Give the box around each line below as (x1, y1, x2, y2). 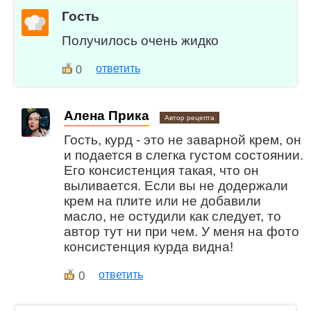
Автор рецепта (165, 113, 215, 121)
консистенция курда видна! (64, 239, 234, 254)
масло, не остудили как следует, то (64, 208, 282, 224)
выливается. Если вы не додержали (64, 178, 289, 193)
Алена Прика (64, 108, 150, 123)
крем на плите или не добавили (64, 193, 262, 208)
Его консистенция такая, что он (64, 162, 260, 178)
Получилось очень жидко (62, 33, 219, 49)
